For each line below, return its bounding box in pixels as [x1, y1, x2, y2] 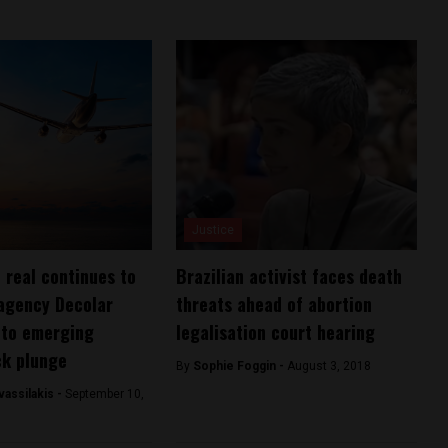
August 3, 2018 [286, 359, 371, 374]
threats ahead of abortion [175, 291, 372, 318]
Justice [191, 223, 234, 238]
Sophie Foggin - [192, 359, 287, 374]
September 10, [64, 387, 144, 402]
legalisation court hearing [175, 319, 375, 346]
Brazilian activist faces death [175, 263, 402, 290]
